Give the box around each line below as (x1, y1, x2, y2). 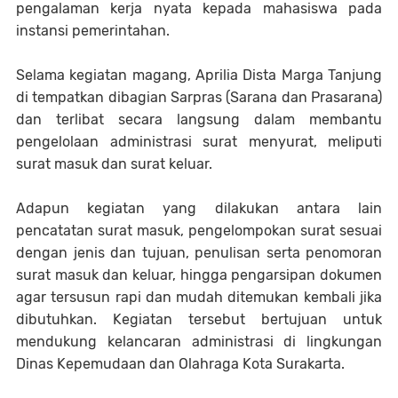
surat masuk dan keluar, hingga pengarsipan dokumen (16, 267, 382, 283)
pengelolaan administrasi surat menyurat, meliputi (16, 133, 382, 150)
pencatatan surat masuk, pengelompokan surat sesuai (16, 222, 382, 239)
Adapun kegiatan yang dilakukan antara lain (16, 200, 382, 217)
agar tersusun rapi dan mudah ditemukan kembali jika (16, 289, 382, 306)
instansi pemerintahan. (16, 22, 170, 39)
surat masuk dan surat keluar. (16, 155, 216, 172)
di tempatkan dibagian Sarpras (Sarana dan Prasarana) (16, 89, 382, 106)
